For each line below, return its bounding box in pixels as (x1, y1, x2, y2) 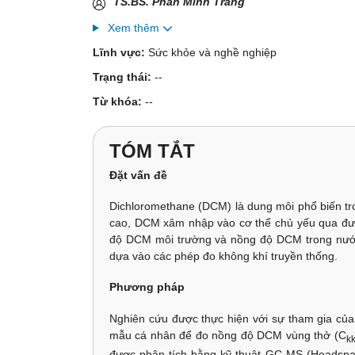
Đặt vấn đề (109, 169, 167, 181)
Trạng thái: (93, 71, 155, 83)
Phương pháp (109, 281, 185, 294)
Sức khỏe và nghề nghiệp (148, 46, 277, 59)
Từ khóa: (93, 95, 145, 108)
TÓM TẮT (109, 140, 195, 162)
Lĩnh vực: (93, 46, 148, 59)
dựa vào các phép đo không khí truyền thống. (109, 250, 338, 263)
